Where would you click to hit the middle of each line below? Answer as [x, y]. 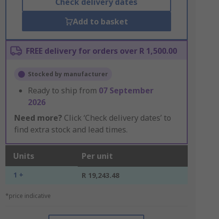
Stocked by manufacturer [68, 74]
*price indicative [28, 196]
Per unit [97, 156]
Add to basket [100, 22]
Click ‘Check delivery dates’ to [116, 118]
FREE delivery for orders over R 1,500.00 [101, 51]
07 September [126, 90]
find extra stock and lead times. [71, 130]
